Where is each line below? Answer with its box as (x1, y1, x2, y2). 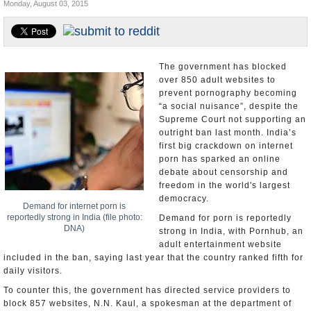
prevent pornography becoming (159, 88, 297, 98)
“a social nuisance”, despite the (159, 101, 299, 111)
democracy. (159, 194, 209, 203)
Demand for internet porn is (23, 201, 126, 211)
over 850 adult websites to (159, 75, 276, 85)
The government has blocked (159, 62, 287, 72)
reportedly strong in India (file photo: (6, 212, 142, 222)
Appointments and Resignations (10, 15, 138, 26)
